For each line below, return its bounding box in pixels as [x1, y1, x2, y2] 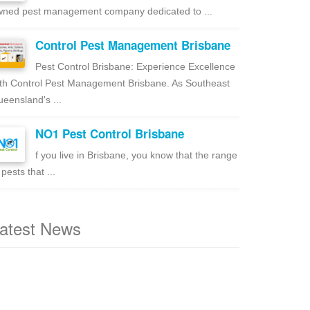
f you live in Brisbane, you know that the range [35, 149, 237, 161]
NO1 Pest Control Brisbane [35, 125, 184, 142]
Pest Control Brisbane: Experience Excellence [35, 61, 235, 72]
